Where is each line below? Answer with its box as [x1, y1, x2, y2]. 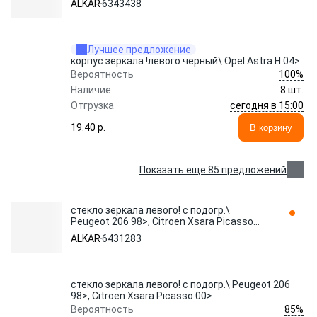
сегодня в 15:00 [230, 99, 304, 111]
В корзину [250, 122, 292, 133]
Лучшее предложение [87, 44, 191, 55]
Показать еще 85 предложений [139, 164, 287, 175]
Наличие [71, 84, 111, 96]
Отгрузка [71, 100, 114, 111]
